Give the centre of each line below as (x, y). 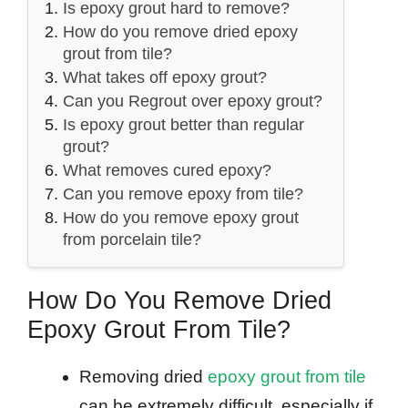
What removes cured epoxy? (167, 170)
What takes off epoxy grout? (165, 77)
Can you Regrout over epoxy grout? (193, 101)
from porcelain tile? (132, 239)
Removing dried (143, 376)
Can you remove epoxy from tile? (183, 194)
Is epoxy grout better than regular (184, 124)
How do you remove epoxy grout (181, 217)
